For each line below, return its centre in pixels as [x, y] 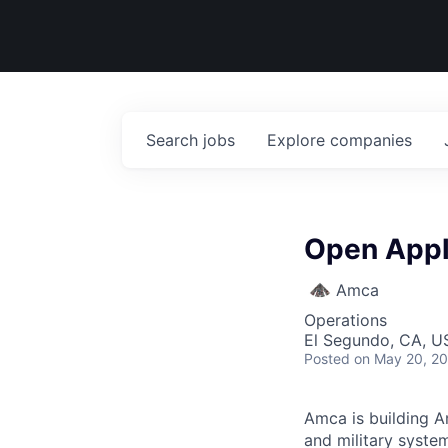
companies [371, 140]
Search [174, 140]
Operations [345, 320]
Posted [327, 358]
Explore [298, 140]
